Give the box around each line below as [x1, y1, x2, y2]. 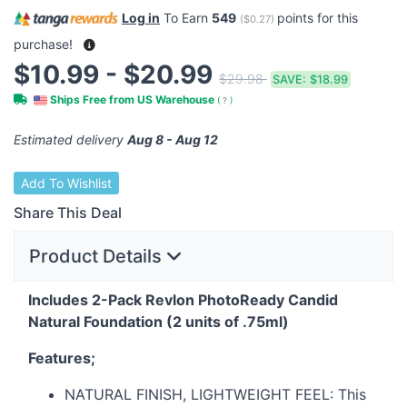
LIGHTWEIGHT [191, 385, 291, 404]
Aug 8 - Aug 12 [127, 132, 218, 147]
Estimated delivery [14, 132, 127, 147]
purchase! [14, 35, 76, 52]
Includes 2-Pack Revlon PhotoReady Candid [28, 291, 338, 310]
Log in [122, 10, 160, 26]
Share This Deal [14, 203, 122, 222]
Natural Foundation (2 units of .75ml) [28, 313, 289, 332]
